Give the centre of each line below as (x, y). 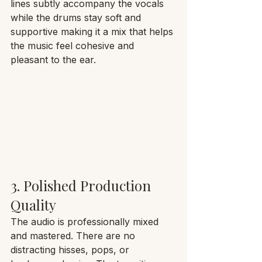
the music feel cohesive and (74, 45)
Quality (33, 204)
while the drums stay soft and (77, 17)
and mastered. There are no (74, 235)
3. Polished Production (82, 185)
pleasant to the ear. (53, 59)
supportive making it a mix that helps (93, 31)
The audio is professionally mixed (86, 221)
